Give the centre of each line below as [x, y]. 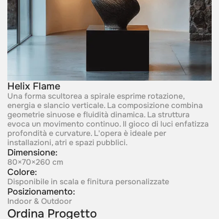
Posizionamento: [41, 191]
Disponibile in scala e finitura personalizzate [88, 182]
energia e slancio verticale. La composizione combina [105, 105]
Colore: [22, 172]
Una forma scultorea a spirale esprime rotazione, [96, 96]
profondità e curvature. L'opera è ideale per [87, 133]
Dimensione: [32, 152]
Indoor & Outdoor [39, 201]
